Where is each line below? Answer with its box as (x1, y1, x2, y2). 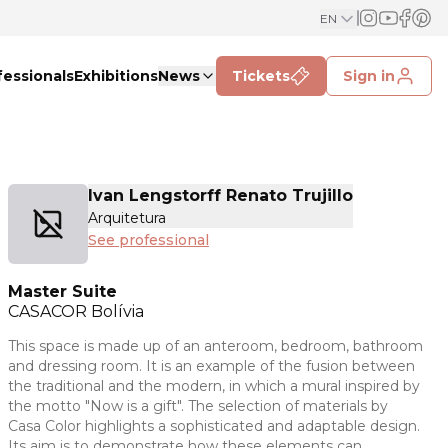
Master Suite (8, 282, 117, 301)
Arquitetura (88, 209, 166, 227)
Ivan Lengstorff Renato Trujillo (88, 186, 353, 205)
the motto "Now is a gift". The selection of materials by (8, 397, 388, 415)
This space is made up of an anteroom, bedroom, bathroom (8, 337, 423, 355)
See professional (88, 231, 209, 249)
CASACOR (8, 302, 91, 321)
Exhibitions (74, 67, 158, 85)
